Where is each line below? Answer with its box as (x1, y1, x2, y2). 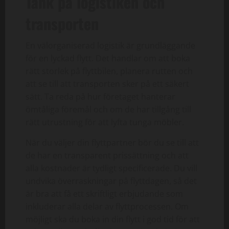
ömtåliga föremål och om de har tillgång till (26, 103, 191, 115)
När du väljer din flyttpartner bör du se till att (26, 136, 199, 148)
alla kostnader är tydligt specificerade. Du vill (26, 162, 197, 174)
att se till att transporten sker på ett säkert (26, 78, 189, 89)
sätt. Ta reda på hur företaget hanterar (26, 90, 175, 102)
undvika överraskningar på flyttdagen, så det (26, 175, 197, 187)
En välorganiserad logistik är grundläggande (26, 39, 195, 51)
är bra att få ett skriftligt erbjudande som (26, 188, 183, 199)
